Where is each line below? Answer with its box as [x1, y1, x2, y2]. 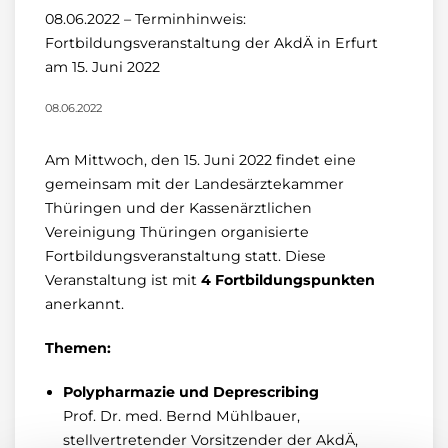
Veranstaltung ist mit [45, 271, 201, 289]
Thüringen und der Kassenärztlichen [45, 199, 312, 217]
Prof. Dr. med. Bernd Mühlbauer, [63, 407, 300, 425]
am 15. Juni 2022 [45, 58, 160, 76]
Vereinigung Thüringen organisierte [45, 223, 309, 241]
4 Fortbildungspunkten [201, 271, 375, 289]
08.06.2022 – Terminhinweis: [45, 10, 246, 28]
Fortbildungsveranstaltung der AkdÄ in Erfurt [45, 34, 378, 52]
